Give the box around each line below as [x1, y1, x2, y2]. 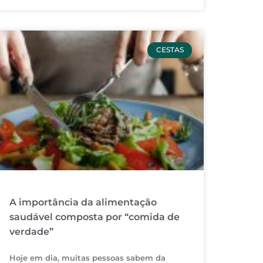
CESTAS [156, 45, 184, 55]
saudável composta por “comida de [9, 211, 180, 223]
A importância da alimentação [9, 197, 157, 208]
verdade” [9, 226, 54, 238]
